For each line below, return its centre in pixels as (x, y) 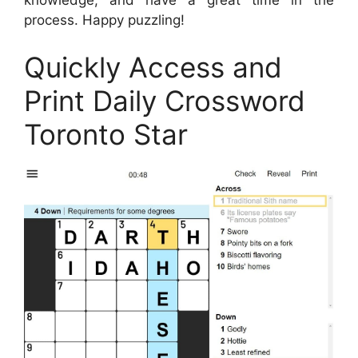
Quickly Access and (153, 68)
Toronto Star (106, 135)
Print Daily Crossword (165, 101)
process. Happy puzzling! (104, 20)
